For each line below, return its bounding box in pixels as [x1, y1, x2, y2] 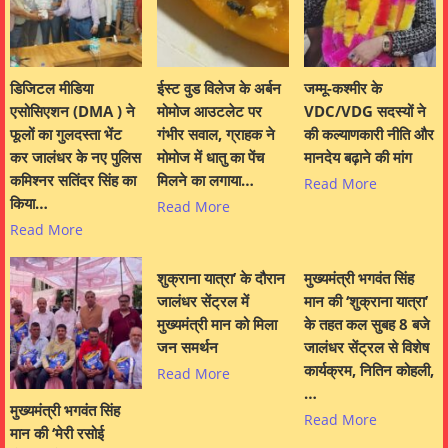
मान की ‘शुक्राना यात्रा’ [304, 291, 428, 312]
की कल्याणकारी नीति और [304, 124, 434, 145]
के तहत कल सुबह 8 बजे [304, 314, 430, 335]
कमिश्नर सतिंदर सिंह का [10, 170, 136, 191]
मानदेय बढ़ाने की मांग [304, 147, 412, 168]
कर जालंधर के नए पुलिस [10, 147, 141, 168]
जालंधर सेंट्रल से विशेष [304, 337, 429, 358]
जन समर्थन [157, 337, 218, 358]
